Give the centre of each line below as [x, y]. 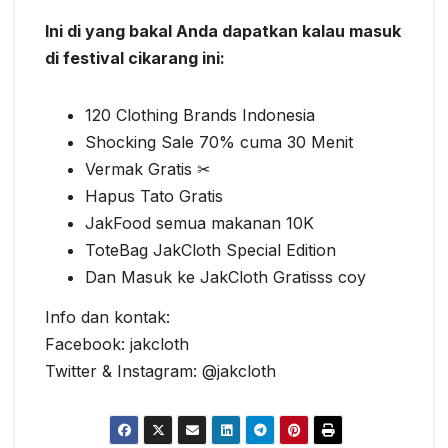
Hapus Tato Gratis [154, 196]
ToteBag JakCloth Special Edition [210, 250]
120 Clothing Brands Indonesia [200, 115]
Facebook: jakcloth [117, 344]
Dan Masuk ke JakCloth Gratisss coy [225, 277]
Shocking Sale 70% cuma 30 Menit [219, 142]
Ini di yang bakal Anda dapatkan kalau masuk [223, 31]
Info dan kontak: [107, 317]
